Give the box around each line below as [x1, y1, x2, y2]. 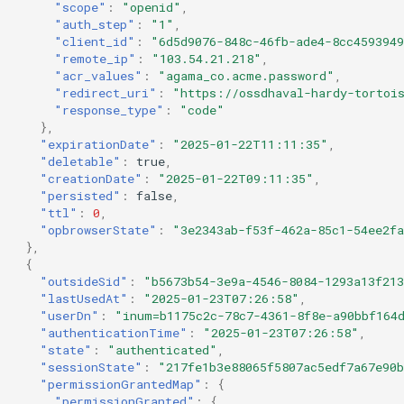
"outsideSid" [40, 272, 128, 289]
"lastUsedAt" [40, 289, 128, 307]
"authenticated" [107, 341, 217, 358]
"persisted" [40, 187, 121, 204]
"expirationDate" [40, 135, 157, 152]
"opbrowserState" [40, 221, 157, 238]
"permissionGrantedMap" [40, 375, 202, 392]
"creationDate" [40, 170, 142, 187]
